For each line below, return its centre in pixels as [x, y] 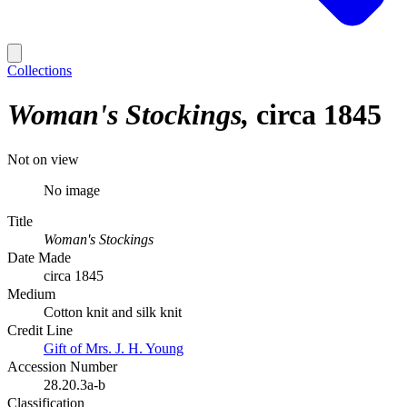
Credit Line [40, 330]
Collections [40, 70]
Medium [31, 293]
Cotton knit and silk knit [113, 312]
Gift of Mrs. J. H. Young [114, 348]
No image [72, 190]
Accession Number [62, 366]
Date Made [39, 257]
